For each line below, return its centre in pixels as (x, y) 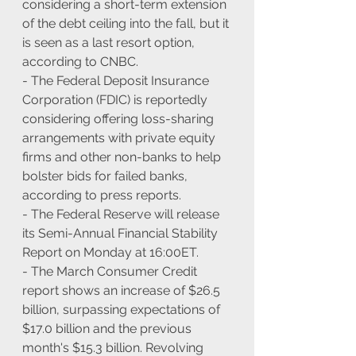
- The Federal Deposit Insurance (117, 80)
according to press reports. (102, 195)
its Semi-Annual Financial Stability (122, 233)
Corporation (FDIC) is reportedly (116, 99)
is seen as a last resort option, (110, 42)
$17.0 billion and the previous (108, 328)
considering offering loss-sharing (120, 118)
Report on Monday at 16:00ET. (110, 252)
